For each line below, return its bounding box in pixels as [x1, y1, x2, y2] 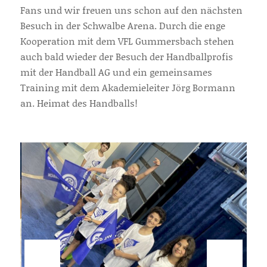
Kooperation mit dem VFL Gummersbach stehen [20, 33, 234, 48]
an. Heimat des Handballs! [20, 95, 138, 110]
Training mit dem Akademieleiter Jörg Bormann [20, 80, 235, 94]
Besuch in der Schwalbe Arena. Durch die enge [20, 18, 225, 32]
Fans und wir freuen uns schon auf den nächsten [20, 2, 243, 17]
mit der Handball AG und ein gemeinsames [20, 64, 212, 79]
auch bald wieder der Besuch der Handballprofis [20, 49, 233, 63]
